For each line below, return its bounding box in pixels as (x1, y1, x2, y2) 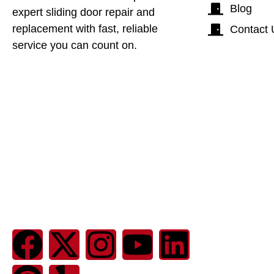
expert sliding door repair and (12, 6, 155, 18)
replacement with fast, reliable (12, 22, 158, 35)
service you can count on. (12, 39, 137, 51)
